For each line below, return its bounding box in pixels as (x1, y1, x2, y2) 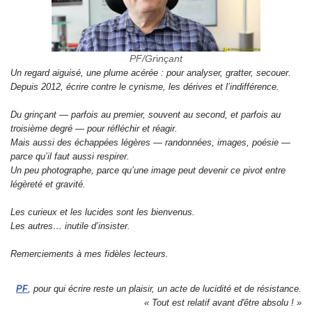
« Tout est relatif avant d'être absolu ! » (144, 297, 302, 309)
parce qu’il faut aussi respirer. (10, 151, 130, 162)
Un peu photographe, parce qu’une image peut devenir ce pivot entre (10, 165, 286, 176)
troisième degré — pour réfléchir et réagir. (10, 123, 178, 134)
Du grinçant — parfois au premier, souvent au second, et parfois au (10, 109, 281, 120)
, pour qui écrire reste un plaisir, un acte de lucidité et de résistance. (28, 283, 302, 295)
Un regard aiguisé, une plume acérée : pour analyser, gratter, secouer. (10, 68, 291, 79)
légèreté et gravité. (10, 179, 86, 190)
